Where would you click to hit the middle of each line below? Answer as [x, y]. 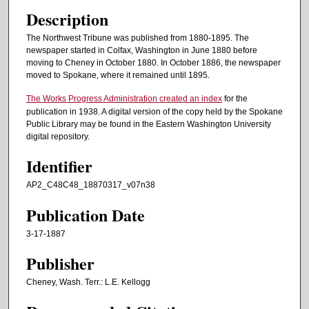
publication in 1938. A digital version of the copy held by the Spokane [154, 111]
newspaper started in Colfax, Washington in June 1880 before [142, 51]
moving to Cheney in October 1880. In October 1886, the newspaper [153, 63]
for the [235, 98]
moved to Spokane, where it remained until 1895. [118, 76]
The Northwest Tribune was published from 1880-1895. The [138, 38]
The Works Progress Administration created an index [124, 98]
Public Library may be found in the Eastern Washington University [149, 124]
